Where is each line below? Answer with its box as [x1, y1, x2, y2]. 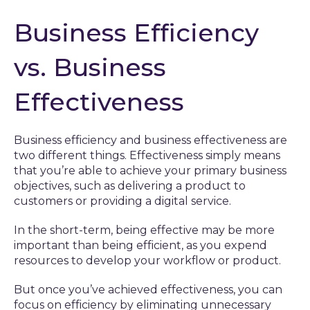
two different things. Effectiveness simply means [14, 149, 280, 162]
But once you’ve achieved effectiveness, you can [14, 283, 282, 296]
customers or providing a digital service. [14, 194, 231, 208]
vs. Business [14, 52, 166, 82]
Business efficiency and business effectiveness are [14, 134, 287, 147]
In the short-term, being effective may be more [14, 224, 275, 237]
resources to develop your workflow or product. [14, 254, 281, 267]
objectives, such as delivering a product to [14, 179, 246, 192]
